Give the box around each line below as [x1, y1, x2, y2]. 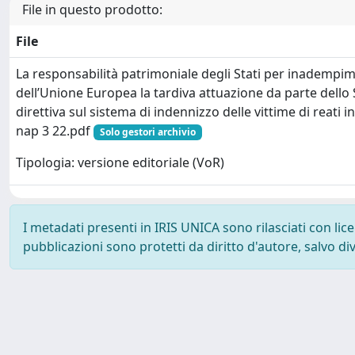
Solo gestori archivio [99, 124, 196, 139]
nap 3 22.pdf [16, 121, 94, 139]
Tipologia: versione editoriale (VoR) [16, 154, 224, 172]
